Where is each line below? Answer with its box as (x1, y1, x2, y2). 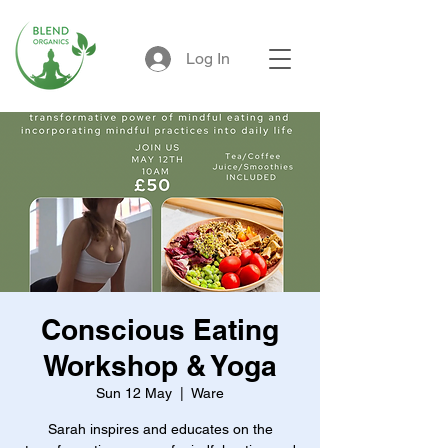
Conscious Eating (41, 313, 279, 346)
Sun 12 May (96, 385, 172, 401)
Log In (186, 49, 231, 68)
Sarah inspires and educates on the (47, 421, 273, 437)
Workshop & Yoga (43, 349, 277, 382)
